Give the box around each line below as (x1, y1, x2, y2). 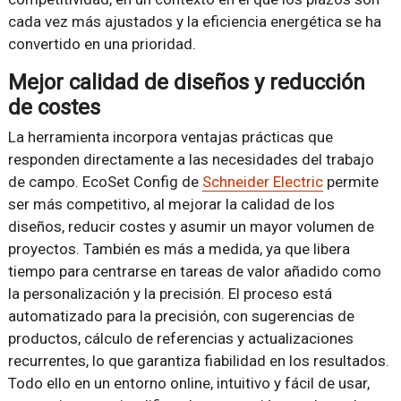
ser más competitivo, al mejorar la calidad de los (7, 194, 335, 213)
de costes (7, 94, 100, 120)
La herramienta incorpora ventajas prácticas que (7, 127, 333, 146)
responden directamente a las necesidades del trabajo (7, 149, 374, 168)
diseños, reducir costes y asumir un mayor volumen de (7, 217, 374, 235)
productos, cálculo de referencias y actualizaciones (7, 328, 354, 347)
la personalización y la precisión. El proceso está (7, 284, 332, 303)
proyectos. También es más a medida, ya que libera (7, 239, 350, 258)
